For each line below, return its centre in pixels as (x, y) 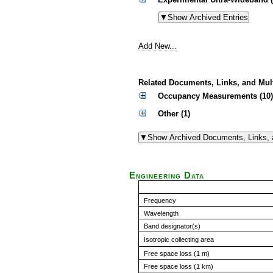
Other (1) (174, 114)
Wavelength (161, 213)
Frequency (160, 200)
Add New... (158, 46)
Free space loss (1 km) (179, 266)
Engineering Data (167, 175)
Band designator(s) (172, 226)
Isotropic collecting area (179, 239)
